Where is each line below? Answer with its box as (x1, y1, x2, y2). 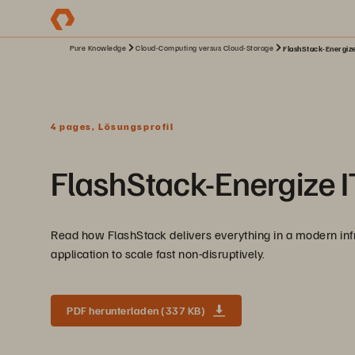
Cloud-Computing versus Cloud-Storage (136, 43, 273, 52)
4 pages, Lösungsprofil (51, 120, 174, 132)
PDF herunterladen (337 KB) (67, 303, 205, 317)
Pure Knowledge (70, 43, 126, 52)
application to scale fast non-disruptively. (51, 246, 265, 261)
